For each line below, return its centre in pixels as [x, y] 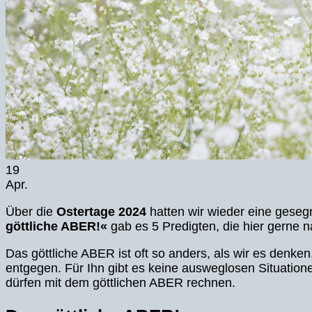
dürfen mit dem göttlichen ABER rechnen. [120, 282]
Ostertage [86, 212]
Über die [31, 212]
